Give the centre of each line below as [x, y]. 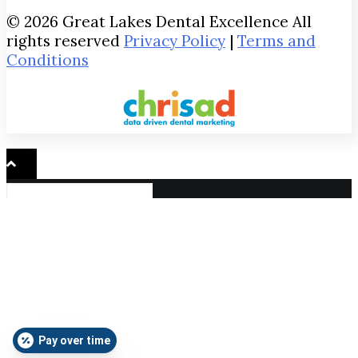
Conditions [48, 60]
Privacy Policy [175, 40]
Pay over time [74, 340]
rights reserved [65, 40]
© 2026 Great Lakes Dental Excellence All [159, 21]
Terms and [276, 40]
